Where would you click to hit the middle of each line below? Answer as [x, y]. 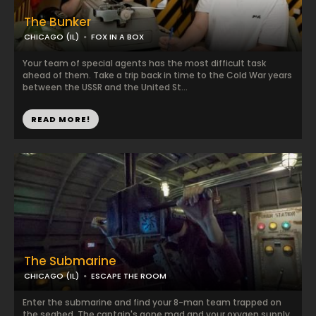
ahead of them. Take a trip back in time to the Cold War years [157, 75]
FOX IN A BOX [117, 37]
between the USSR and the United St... [105, 87]
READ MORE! [61, 119]
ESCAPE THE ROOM [129, 276]
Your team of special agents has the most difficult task [144, 63]
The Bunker [57, 22]
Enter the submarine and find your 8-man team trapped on [152, 302]
